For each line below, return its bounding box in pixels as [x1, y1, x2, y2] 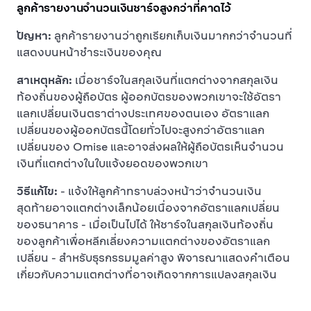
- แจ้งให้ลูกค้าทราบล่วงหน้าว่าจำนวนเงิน [58, 184, 262, 199]
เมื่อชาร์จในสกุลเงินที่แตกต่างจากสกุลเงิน [72, 73, 278, 87]
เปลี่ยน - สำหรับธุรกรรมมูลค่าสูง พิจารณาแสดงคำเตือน [17, 251, 290, 265]
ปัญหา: [17, 28, 51, 43]
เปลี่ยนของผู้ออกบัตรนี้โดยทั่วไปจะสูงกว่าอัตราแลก [17, 123, 264, 137]
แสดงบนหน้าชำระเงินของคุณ [17, 45, 162, 60]
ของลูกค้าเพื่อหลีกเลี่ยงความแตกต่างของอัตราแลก [17, 234, 270, 249]
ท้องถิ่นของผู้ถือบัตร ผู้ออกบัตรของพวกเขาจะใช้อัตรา [17, 90, 281, 104]
